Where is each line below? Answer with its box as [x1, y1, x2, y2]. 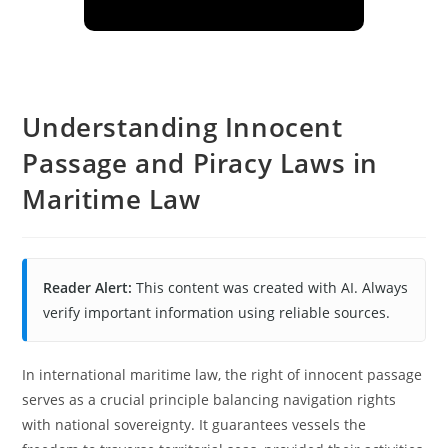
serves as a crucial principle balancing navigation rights [22, 390, 397, 409]
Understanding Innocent [22, 109, 343, 145]
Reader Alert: [43, 278, 133, 297]
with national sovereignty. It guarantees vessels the [22, 415, 367, 434]
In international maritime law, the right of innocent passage [22, 365, 423, 384]
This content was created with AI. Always [132, 278, 409, 297]
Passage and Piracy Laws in [22, 145, 379, 181]
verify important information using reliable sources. [43, 303, 391, 322]
